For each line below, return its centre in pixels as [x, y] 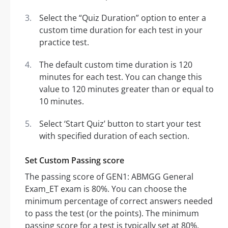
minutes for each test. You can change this [121, 77]
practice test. [64, 42]
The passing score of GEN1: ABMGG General [109, 177]
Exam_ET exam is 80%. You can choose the [106, 189]
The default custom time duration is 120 [116, 65]
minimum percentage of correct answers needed [119, 201]
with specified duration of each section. [114, 136]
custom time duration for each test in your [121, 30]
